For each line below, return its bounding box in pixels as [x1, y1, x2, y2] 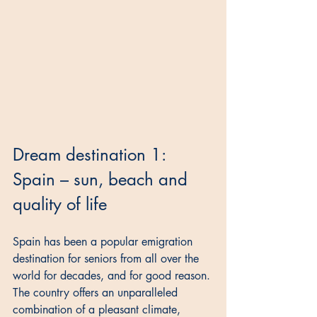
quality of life [13, 193, 107, 216]
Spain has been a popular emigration [13, 234, 196, 250]
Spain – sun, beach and [13, 168, 192, 191]
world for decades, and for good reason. [13, 268, 214, 284]
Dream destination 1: [13, 144, 171, 166]
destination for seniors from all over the [13, 251, 202, 267]
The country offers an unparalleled [13, 285, 181, 301]
